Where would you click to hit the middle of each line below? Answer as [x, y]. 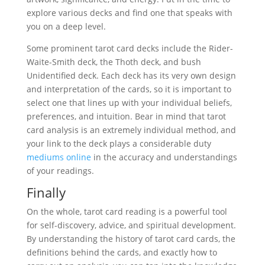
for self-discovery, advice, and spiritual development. [131, 225]
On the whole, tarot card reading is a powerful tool [127, 211]
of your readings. [60, 171]
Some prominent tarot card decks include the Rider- [130, 48]
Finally [46, 192]
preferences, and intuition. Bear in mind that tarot [126, 116]
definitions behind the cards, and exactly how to [122, 252]
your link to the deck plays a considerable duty [119, 143]
